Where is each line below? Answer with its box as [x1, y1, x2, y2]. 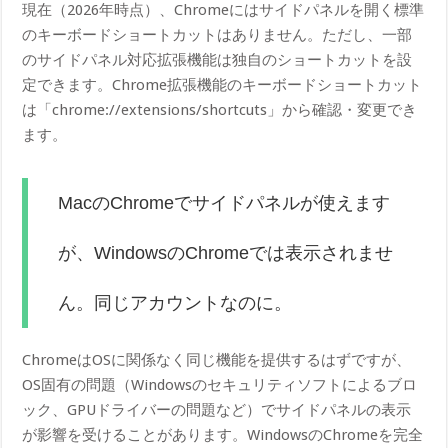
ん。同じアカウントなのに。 [58, 292, 293, 313]
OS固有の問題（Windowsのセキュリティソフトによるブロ [22, 375, 418, 394]
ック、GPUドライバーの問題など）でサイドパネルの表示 [22, 400, 412, 419]
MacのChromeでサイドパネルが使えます [58, 192, 391, 213]
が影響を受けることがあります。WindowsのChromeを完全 [22, 425, 424, 444]
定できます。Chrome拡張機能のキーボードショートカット [22, 75, 423, 94]
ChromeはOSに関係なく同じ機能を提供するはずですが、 [22, 350, 412, 369]
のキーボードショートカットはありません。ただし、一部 [22, 25, 413, 44]
